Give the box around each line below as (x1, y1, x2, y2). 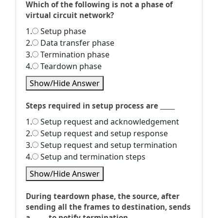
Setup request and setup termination (38, 140, 177, 150)
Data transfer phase (38, 37, 114, 48)
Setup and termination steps (38, 151, 145, 162)
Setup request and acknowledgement (38, 116, 179, 127)
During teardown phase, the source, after (26, 191, 180, 201)
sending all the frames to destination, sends (26, 202, 191, 212)
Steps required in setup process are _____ (26, 101, 175, 110)
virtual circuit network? (26, 10, 114, 20)
